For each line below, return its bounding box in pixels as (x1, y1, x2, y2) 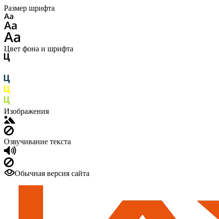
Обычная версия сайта (15, 169, 89, 177)
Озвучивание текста (4, 137, 71, 146)
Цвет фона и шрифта (4, 44, 73, 53)
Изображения (4, 107, 49, 115)
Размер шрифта (4, 4, 55, 12)
